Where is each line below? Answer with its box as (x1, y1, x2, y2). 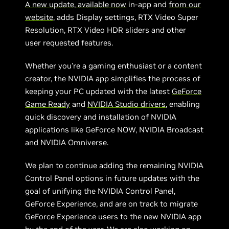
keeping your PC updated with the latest (25, 86, 172, 96)
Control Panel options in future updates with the (25, 173, 200, 183)
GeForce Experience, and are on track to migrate (25, 198, 198, 209)
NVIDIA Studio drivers (87, 99, 166, 109)
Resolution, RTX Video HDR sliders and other (25, 25, 187, 35)
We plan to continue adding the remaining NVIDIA (25, 160, 204, 170)
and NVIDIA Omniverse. (25, 137, 109, 147)
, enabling (166, 99, 200, 109)
